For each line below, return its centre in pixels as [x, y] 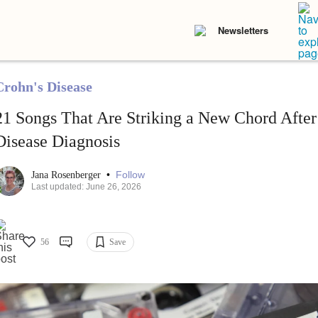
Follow [130, 175]
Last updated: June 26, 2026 [86, 187]
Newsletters [243, 30]
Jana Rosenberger [67, 175]
